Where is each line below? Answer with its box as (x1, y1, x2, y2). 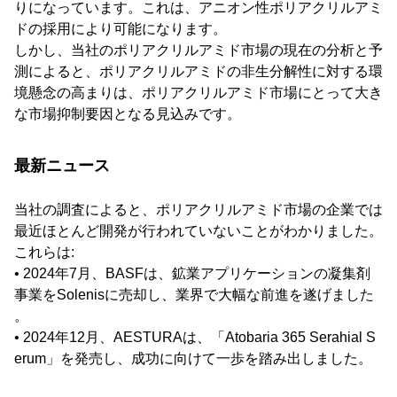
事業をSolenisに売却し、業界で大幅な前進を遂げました (14, 287, 374, 303)
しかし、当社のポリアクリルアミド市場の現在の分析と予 (14, 43, 383, 58)
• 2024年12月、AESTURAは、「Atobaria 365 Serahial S (14, 330, 376, 346)
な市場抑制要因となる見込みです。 (14, 106, 241, 122)
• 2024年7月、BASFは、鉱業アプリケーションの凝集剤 (14, 266, 370, 282)
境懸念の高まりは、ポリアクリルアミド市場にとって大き (14, 85, 383, 101)
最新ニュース (14, 157, 110, 175)
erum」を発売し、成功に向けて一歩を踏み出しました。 (14, 351, 372, 367)
